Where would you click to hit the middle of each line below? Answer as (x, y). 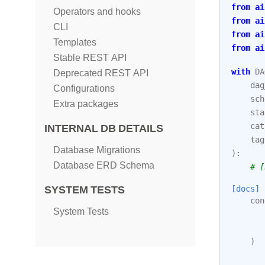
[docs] (245, 188)
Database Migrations (97, 150)
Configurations (84, 88)
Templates (75, 42)
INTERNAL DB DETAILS (104, 128)
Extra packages (86, 104)
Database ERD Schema (104, 165)
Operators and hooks (97, 12)
